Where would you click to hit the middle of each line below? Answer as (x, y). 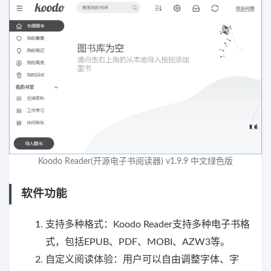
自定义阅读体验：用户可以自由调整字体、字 (142, 259)
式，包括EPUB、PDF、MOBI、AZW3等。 (138, 242)
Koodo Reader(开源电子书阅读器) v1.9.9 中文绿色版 (135, 162)
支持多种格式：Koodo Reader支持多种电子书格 (148, 224)
